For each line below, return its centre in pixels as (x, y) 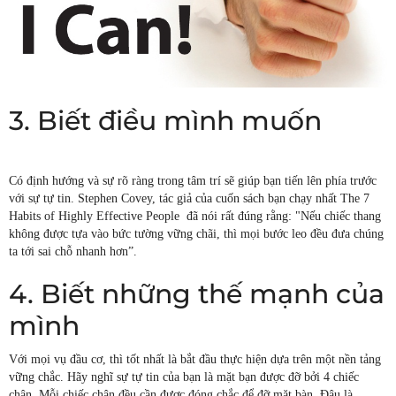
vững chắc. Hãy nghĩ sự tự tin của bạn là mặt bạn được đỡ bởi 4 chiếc (184, 377)
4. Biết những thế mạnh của (197, 293)
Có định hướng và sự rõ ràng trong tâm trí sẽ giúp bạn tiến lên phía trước (193, 180)
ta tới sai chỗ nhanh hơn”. (73, 251)
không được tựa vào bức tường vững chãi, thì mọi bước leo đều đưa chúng (196, 233)
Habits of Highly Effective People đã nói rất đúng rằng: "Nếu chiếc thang (195, 216)
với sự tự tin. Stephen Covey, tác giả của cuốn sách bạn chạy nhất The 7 (189, 198)
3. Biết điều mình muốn (165, 120)
